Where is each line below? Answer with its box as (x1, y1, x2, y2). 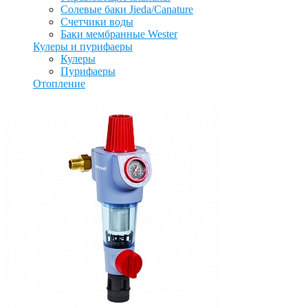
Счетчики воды (60, 15, 133, 27)
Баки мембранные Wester (60, 27, 177, 40)
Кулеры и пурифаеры (33, 40, 133, 52)
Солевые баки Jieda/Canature (60, 3, 193, 15)
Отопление (33, 77, 85, 89)
